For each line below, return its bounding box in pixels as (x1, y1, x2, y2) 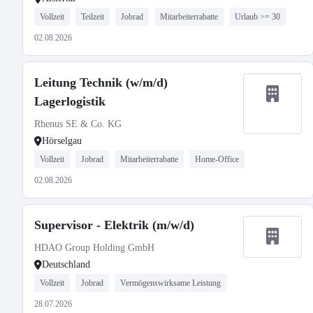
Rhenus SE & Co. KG (34, 119, 122, 129)
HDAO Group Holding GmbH (34, 242, 154, 253)
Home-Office (195, 154, 239, 164)
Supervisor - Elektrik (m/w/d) (34, 218, 194, 232)
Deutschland (42, 259, 90, 270)
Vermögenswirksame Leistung (120, 278, 221, 288)
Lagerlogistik (34, 94, 105, 108)
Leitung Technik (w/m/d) (34, 75, 168, 89)
